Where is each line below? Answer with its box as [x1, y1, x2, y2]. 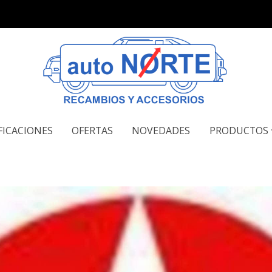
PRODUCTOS [209, 123, 268, 137]
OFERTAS [72, 123, 114, 137]
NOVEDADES [132, 123, 191, 137]
